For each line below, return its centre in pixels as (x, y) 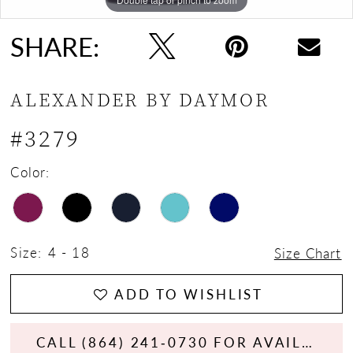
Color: (30, 172)
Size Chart (308, 253)
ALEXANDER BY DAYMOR (140, 99)
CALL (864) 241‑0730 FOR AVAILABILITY (307, 342)
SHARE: (55, 46)
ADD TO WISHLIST (189, 294)
